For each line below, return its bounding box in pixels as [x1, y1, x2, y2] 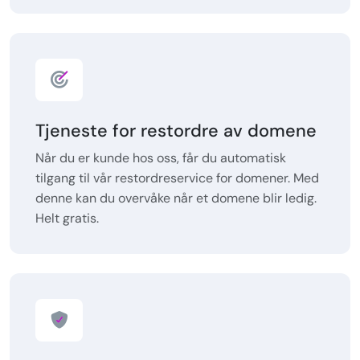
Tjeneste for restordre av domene [35, 119, 317, 143]
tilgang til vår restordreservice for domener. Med [35, 170, 319, 187]
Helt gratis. [35, 210, 99, 227]
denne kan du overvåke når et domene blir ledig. [35, 190, 317, 207]
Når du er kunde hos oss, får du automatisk [35, 149, 286, 167]
